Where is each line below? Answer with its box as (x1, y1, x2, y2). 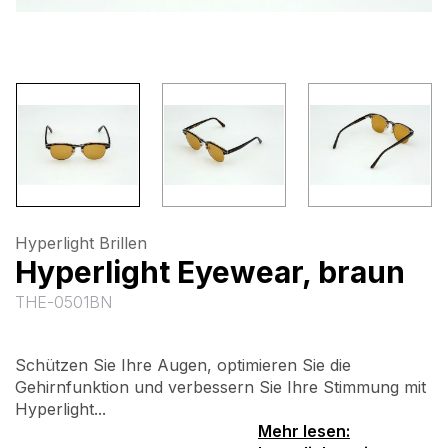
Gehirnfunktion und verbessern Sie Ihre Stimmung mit (15, 377, 426, 397)
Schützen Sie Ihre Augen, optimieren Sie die (15, 355, 351, 375)
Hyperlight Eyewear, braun (15, 254, 405, 290)
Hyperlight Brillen (15, 233, 147, 253)
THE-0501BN (15, 292, 112, 312)
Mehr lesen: (258, 421, 350, 441)
